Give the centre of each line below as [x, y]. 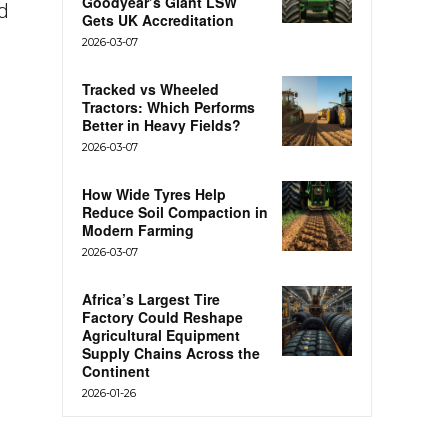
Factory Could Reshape [162, 317]
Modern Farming [138, 230]
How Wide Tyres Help [154, 194]
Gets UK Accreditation [158, 20]
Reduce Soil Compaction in [175, 212]
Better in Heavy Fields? [161, 125]
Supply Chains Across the [171, 353]
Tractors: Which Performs [168, 107]
